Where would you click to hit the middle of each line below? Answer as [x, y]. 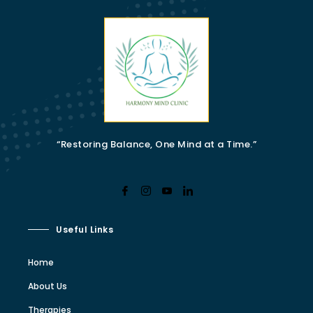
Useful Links [85, 230]
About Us [48, 286]
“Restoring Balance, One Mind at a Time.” [156, 144]
